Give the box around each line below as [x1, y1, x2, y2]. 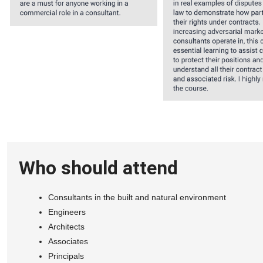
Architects [48, 221, 85, 231]
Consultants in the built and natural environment [48, 192, 226, 202]
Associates [48, 236, 88, 246]
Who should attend [19, 156, 178, 179]
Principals [48, 251, 84, 261]
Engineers [48, 207, 86, 217]
